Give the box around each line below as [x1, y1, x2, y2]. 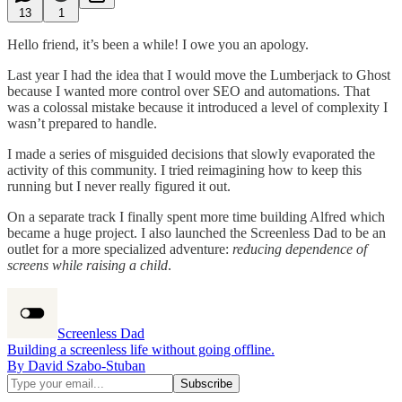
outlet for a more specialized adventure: [7, 240, 232, 257]
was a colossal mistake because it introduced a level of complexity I [7, 99, 388, 115]
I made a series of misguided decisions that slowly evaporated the [7, 145, 375, 162]
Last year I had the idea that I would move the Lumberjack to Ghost [7, 66, 390, 83]
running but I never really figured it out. [7, 178, 231, 194]
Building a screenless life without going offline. [7, 341, 275, 357]
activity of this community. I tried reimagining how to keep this [7, 162, 362, 178]
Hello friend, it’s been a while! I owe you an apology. [7, 36, 309, 52]
